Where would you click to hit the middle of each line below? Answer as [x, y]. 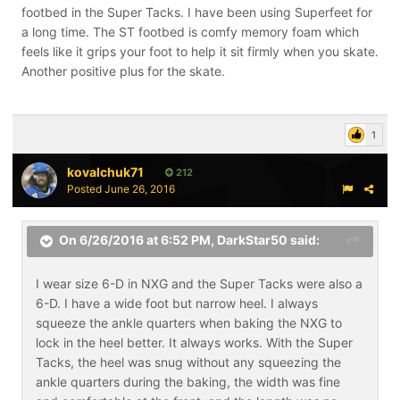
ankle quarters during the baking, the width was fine [188, 382]
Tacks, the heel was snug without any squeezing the [188, 362]
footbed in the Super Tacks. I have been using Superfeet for [197, 12]
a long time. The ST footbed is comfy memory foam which [190, 32]
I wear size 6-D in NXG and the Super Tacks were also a [199, 283]
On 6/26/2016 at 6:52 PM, [138, 240]
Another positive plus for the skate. [123, 71]
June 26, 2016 [140, 189]
